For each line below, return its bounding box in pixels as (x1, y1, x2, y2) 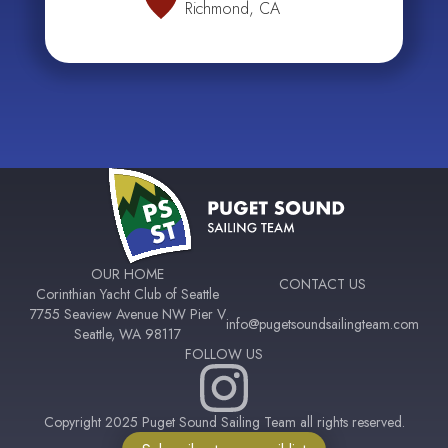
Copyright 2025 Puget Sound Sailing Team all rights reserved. (43, 411, 405, 432)
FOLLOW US (185, 343, 263, 364)
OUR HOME (91, 263, 164, 284)
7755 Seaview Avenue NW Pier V (29, 303, 226, 324)
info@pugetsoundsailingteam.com (225, 313, 419, 334)
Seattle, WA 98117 (74, 323, 181, 344)
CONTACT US (278, 273, 366, 294)
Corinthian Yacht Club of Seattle (36, 283, 219, 304)
